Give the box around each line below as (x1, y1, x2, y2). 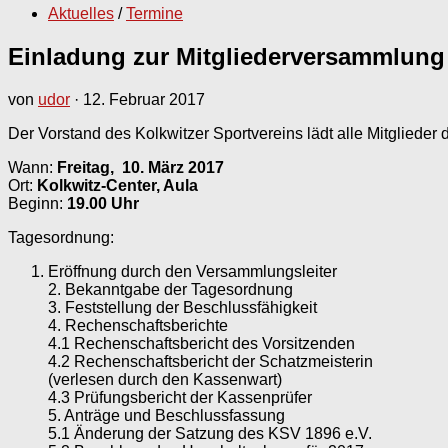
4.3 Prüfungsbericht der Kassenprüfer (48, 388, 312, 406)
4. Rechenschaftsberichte (48, 316, 228, 334)
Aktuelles (48, 5, 114, 22)
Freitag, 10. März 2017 (57, 158, 224, 176)
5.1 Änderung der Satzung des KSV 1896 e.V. (48, 424, 372, 442)
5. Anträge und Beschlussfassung (48, 406, 285, 424)
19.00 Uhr (67, 194, 139, 212)
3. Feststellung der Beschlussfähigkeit (48, 298, 317, 316)
